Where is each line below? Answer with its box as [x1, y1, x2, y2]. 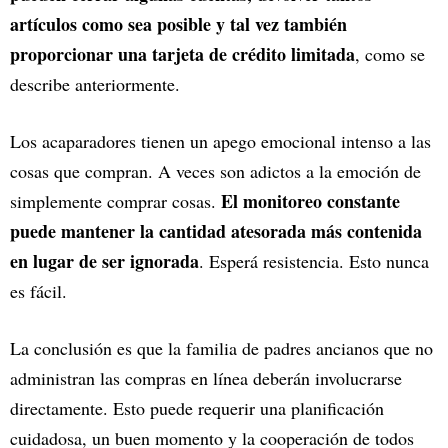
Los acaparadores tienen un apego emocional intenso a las [10, 128, 431, 153]
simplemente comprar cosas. [10, 188, 221, 213]
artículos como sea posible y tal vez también [10, 10, 347, 37]
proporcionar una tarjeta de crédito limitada [10, 40, 355, 67]
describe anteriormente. [10, 71, 180, 96]
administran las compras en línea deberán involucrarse [10, 365, 402, 390]
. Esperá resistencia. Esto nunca [199, 248, 429, 273]
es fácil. [10, 278, 67, 303]
